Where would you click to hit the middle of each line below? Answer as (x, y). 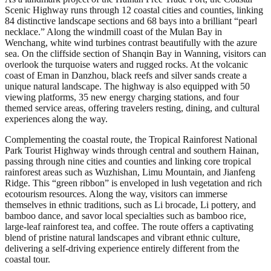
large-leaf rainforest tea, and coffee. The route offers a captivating (129, 226)
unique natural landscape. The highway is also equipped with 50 (127, 86)
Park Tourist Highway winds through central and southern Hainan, (132, 150)
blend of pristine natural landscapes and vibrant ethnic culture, (122, 237)
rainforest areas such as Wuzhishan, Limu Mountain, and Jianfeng (130, 172)
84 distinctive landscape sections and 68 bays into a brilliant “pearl (131, 21)
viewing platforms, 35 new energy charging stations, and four (122, 97)
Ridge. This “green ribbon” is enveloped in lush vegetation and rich (133, 183)
